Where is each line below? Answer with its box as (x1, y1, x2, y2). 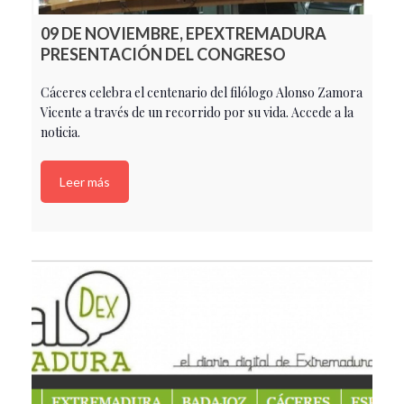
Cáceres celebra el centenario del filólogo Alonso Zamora (41, 84, 363, 102)
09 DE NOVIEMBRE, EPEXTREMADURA (41, 23, 326, 44)
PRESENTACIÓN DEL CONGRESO (41, 44, 286, 65)
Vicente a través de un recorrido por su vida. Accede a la (41, 104, 353, 122)
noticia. (41, 124, 80, 142)
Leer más (60, 174, 110, 190)
